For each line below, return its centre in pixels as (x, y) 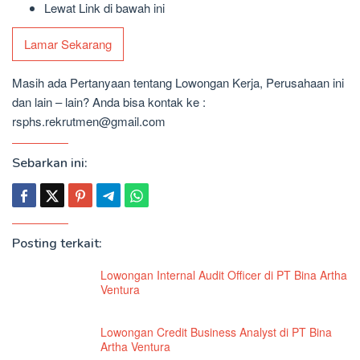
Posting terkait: (57, 243)
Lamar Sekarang (68, 43)
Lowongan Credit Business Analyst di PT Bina (216, 331)
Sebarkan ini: (50, 163)
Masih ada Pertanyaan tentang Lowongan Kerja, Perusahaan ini (178, 82)
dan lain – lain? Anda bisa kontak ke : (109, 101)
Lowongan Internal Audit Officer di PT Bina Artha (224, 274)
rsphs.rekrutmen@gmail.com (89, 121)
